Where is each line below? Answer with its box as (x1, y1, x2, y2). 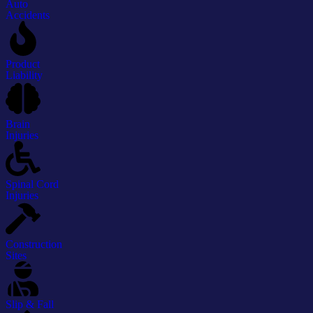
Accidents (6, 9, 50, 22)
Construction (6, 238, 62, 251)
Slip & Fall (6, 298, 54, 311)
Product (6, 58, 40, 71)
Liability (6, 69, 43, 82)
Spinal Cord (6, 178, 59, 191)
